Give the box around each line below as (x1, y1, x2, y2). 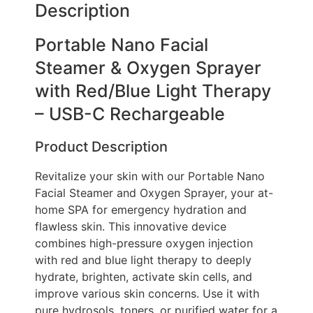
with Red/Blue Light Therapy (35, 80, 271, 101)
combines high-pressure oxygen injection (35, 235, 253, 250)
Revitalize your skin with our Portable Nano (35, 168, 265, 183)
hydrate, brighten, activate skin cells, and (35, 269, 252, 284)
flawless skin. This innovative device (35, 219, 226, 233)
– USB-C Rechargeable (35, 103, 225, 124)
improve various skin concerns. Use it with (35, 286, 259, 300)
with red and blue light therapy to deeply (35, 252, 252, 267)
